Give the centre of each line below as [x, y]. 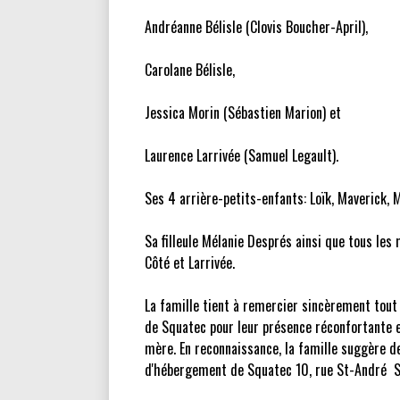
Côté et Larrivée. [190, 262]
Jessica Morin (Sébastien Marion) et [243, 112]
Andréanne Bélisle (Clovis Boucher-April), [256, 27]
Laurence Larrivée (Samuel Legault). [242, 155]
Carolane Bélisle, [190, 70]
